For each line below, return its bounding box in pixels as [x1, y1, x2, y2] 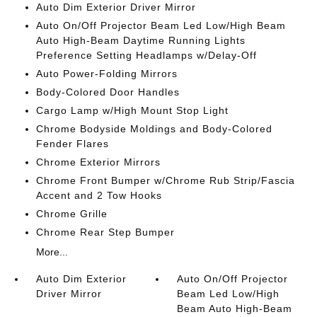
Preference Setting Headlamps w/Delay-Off [35, 50, 257, 61]
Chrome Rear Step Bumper [35, 226, 175, 238]
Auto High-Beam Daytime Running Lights [35, 35, 246, 46]
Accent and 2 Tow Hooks [35, 190, 162, 201]
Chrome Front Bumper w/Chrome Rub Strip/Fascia [35, 175, 295, 186]
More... [35, 246, 68, 258]
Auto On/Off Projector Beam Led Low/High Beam [35, 20, 286, 31]
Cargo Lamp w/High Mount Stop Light [35, 105, 229, 116]
